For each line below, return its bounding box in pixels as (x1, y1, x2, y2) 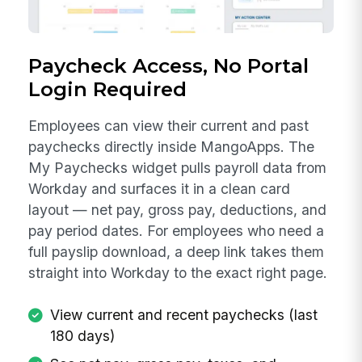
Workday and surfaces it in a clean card (28, 179, 291, 197)
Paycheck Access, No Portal (28, 53, 309, 78)
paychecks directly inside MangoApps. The (28, 137, 315, 155)
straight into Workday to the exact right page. (28, 263, 328, 281)
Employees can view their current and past (28, 116, 309, 134)
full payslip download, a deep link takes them (28, 242, 325, 260)
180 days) (49, 327, 115, 345)
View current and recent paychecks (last (49, 306, 318, 324)
